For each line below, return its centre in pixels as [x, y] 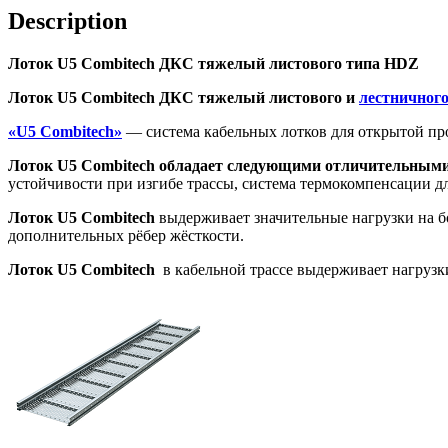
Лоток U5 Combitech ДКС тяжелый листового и [183, 97]
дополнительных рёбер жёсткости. [126, 235]
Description [67, 20]
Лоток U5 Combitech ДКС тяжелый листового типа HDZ [213, 63]
